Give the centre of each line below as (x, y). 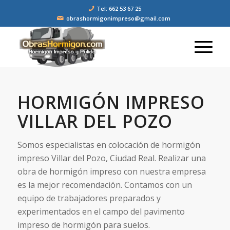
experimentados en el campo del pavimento (101, 212)
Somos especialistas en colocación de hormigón (109, 145)
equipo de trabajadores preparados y (89, 198)
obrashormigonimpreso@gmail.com (118, 18)
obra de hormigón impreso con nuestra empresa (111, 171)
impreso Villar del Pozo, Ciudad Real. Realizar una (111, 158)
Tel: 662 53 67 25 (119, 8)
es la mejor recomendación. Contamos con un (104, 185)
